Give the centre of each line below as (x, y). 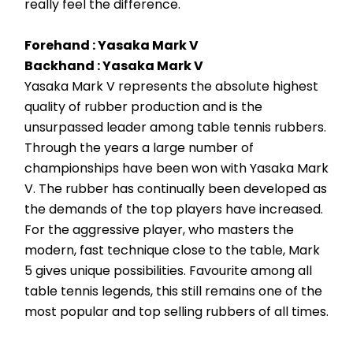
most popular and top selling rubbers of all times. (176, 311)
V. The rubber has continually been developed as (176, 188)
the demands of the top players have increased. (174, 209)
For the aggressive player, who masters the (159, 229)
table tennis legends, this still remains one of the (173, 291)
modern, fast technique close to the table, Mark (172, 250)
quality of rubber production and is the (143, 106)
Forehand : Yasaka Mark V (111, 45)
